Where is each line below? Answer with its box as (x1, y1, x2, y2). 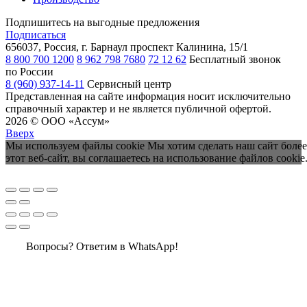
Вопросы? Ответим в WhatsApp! (26, 240, 178, 252)
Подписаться (5, 29, 66, 41)
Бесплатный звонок (189, 53, 281, 66)
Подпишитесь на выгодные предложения (5, 16, 199, 29)
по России (5, 66, 53, 78)
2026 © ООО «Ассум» (5, 115, 110, 127)
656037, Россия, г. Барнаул (5, 41, 127, 53)
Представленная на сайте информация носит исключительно (5, 90, 291, 103)
